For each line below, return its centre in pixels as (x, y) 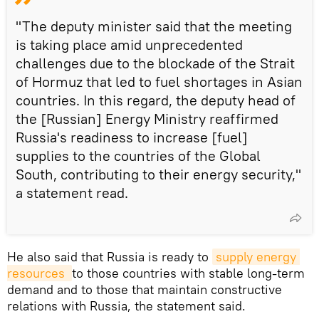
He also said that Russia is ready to (110, 256)
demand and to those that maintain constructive (145, 289)
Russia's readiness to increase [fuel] (132, 137)
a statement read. (72, 192)
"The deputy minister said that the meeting (154, 26)
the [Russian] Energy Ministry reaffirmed (147, 118)
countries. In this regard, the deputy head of (156, 100)
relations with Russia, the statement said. (126, 305)
